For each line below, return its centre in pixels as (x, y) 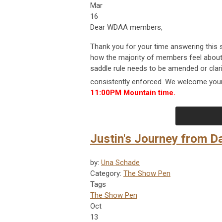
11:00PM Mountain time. (134, 93)
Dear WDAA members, (128, 28)
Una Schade (120, 163)
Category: (107, 174)
